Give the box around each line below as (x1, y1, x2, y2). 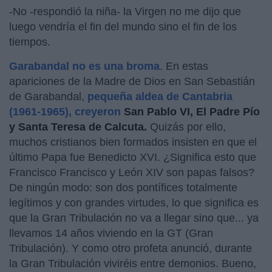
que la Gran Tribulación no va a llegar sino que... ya (9, 211, 259, 224)
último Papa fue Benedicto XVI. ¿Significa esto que (9, 151, 256, 163)
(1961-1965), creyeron (9, 105, 121, 118)
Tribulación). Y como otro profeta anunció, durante (9, 242, 252, 254)
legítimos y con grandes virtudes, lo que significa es (9, 196, 259, 209)
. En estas (160, 59, 208, 72)
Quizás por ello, (150, 120, 226, 133)
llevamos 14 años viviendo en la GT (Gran (9, 226, 213, 239)
